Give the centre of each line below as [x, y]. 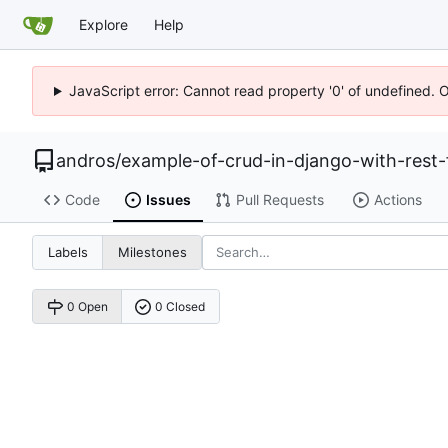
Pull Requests [279, 200]
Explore [103, 24]
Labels [67, 252]
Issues [168, 200]
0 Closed [180, 307]
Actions [397, 200]
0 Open [87, 307]
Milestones [152, 252]
